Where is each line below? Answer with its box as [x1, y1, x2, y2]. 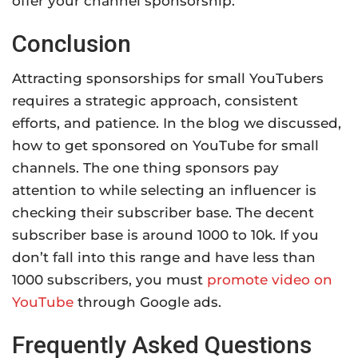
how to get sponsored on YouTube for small [12, 137, 319, 154]
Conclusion [12, 30, 131, 58]
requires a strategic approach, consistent [12, 93, 298, 109]
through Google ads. [74, 294, 221, 311]
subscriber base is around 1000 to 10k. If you [12, 227, 319, 244]
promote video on [207, 272, 332, 288]
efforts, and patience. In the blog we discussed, [12, 115, 341, 132]
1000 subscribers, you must [12, 272, 207, 288]
